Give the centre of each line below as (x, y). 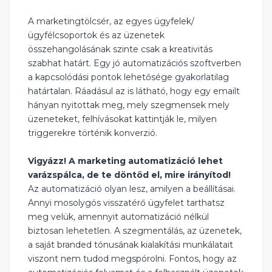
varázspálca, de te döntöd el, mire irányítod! (129, 175)
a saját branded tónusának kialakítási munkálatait (131, 245)
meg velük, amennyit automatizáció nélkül (118, 217)
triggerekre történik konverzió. (93, 133)
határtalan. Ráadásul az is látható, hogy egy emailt (134, 91)
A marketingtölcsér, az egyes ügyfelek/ (111, 22)
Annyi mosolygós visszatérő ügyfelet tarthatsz (126, 203)
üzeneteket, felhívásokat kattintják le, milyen (122, 119)
